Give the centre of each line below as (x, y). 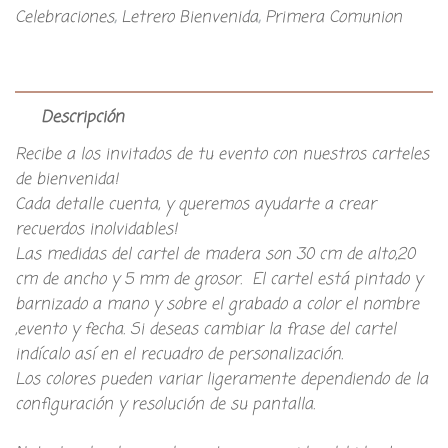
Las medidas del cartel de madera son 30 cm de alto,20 (215, 255)
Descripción (82, 118)
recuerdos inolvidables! (96, 230)
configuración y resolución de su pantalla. (165, 405)
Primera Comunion (333, 18)
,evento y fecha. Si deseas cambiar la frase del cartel (205, 330)
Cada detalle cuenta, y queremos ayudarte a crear (195, 205)
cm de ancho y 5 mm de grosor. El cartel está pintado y (218, 280)
